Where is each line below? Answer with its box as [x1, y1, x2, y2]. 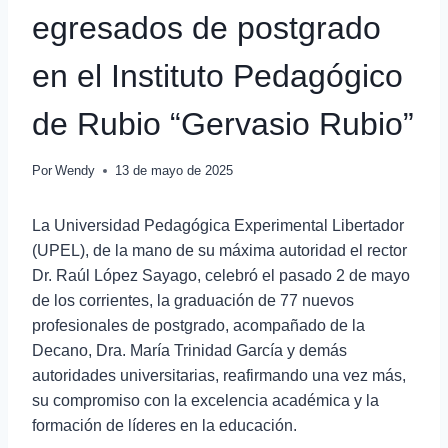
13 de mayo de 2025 [115, 163, 234, 179]
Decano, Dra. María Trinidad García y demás [32, 342, 347, 360]
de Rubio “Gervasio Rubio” [32, 106, 414, 143]
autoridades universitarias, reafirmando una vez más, [32, 367, 406, 385]
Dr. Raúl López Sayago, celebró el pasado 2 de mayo [32, 267, 410, 285]
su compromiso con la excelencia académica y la [32, 392, 379, 410]
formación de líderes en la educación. [32, 417, 297, 435]
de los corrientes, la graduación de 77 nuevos [32, 292, 354, 310]
